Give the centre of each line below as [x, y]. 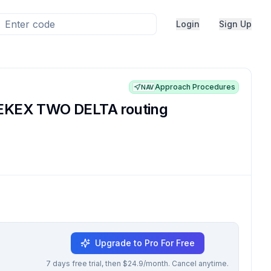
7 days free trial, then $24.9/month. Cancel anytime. [137, 263]
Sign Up [235, 24]
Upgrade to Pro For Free [145, 243]
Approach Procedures [195, 87]
